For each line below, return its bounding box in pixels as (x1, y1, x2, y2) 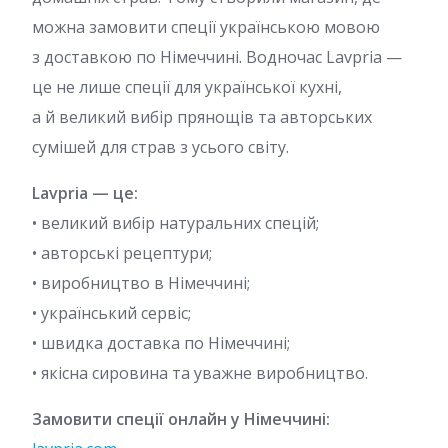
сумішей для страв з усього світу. (32, 135, 289, 158)
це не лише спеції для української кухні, (32, 75, 342, 98)
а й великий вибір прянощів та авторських (32, 105, 372, 128)
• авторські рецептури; (32, 241, 212, 264)
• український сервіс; (32, 301, 191, 324)
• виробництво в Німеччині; (32, 271, 250, 294)
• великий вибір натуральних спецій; (32, 211, 319, 234)
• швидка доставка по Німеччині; (32, 331, 290, 354)
